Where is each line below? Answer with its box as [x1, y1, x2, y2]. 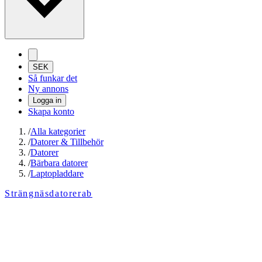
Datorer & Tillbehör [30, 137, 104, 147]
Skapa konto [28, 106, 74, 117]
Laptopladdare [30, 168, 84, 179]
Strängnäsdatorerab [5, 188, 92, 199]
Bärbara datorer [30, 158, 88, 168]
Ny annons [28, 84, 68, 94]
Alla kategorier [30, 126, 85, 137]
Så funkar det [28, 73, 77, 84]
